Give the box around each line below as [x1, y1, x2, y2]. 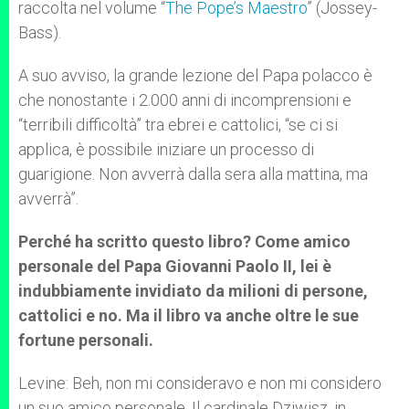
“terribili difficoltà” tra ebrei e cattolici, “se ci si [18, 115, 338, 134]
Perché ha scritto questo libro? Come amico [18, 232, 351, 251]
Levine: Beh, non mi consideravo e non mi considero [18, 373, 382, 393]
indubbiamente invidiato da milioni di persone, [18, 281, 368, 300]
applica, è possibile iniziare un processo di [18, 140, 314, 159]
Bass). [18, 23, 61, 42]
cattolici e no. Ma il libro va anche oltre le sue [18, 306, 359, 325]
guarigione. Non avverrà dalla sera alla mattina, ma [18, 164, 368, 184]
